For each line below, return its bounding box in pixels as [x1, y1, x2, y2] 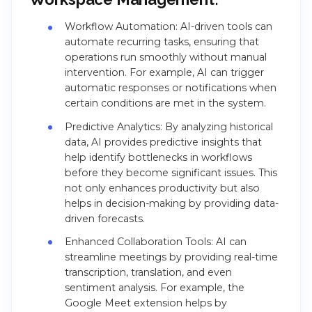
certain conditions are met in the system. [64, 97, 266, 110]
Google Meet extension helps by [64, 296, 227, 309]
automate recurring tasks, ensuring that [64, 36, 259, 49]
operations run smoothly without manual [64, 51, 267, 64]
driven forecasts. [64, 212, 145, 225]
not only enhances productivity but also [64, 181, 260, 194]
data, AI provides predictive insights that [64, 135, 262, 148]
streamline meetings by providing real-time [64, 250, 278, 263]
